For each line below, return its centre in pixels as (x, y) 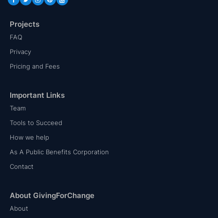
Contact (22, 167)
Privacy (20, 52)
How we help (29, 137)
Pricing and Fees (35, 66)
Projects (25, 24)
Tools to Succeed (36, 123)
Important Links (37, 95)
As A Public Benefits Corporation (59, 152)
